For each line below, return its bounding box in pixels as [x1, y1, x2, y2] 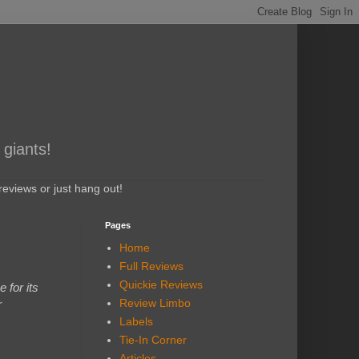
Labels [119, 315, 153, 329]
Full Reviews [119, 260, 184, 273]
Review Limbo [119, 296, 191, 310]
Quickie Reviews [119, 278, 203, 292]
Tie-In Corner [119, 333, 187, 347]
